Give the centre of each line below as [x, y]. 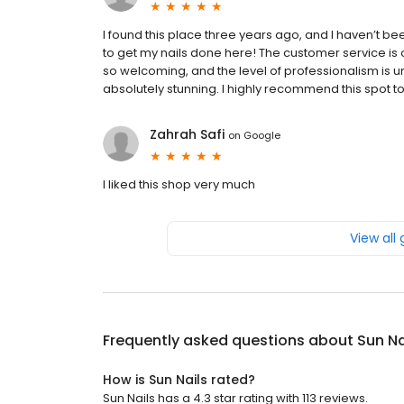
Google [262, 135]
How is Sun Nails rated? [179, 380]
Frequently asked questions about [230, 341]
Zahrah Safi [187, 135]
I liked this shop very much [179, 185]
